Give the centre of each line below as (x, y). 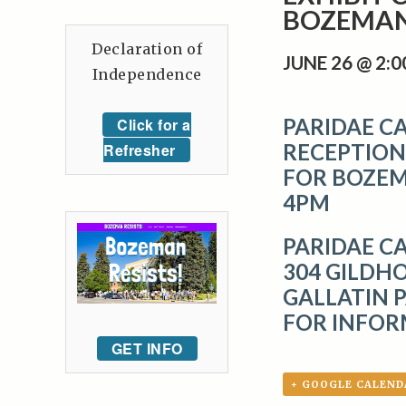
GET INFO (147, 349)
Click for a (154, 124)
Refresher (140, 150)
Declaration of (147, 48)
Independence (147, 74)
